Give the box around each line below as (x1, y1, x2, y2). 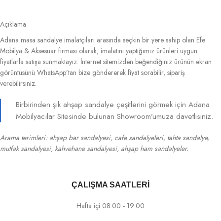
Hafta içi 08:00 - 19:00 (76, 200, 145, 211)
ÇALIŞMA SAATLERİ (72, 180, 149, 189)
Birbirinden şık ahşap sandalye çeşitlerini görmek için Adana (16, 99, 210, 110)
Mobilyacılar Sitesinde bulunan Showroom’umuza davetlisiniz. (16, 110, 214, 122)
